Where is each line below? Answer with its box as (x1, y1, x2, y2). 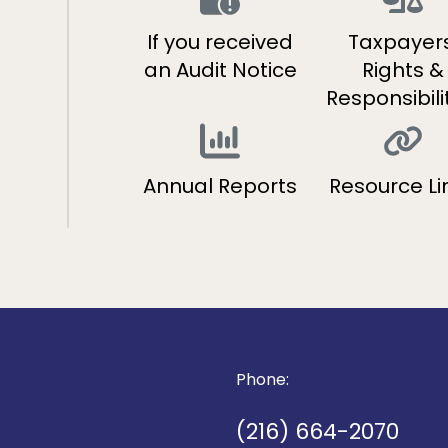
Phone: (235, 368, 289, 392)
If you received (147, 28, 294, 57)
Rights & (361, 56, 444, 85)
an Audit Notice (143, 56, 297, 85)
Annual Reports (143, 172, 298, 201)
